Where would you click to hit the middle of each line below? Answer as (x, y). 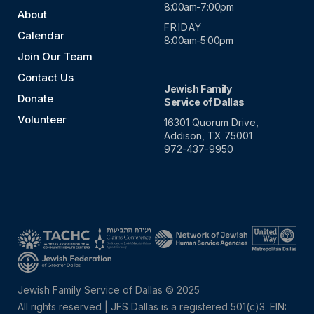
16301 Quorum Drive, (211, 122)
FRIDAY (183, 27)
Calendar (41, 35)
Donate (35, 98)
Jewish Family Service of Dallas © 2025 (109, 290)
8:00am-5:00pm (199, 40)
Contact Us (46, 77)
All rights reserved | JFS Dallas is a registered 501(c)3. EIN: (152, 307)
